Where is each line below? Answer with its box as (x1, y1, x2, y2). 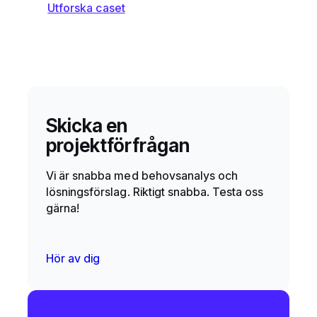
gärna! (46, 200, 80, 215)
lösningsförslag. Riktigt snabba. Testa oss (46, 184, 264, 199)
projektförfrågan (46, 133, 190, 156)
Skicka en (46, 113, 128, 137)
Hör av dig (46, 251, 100, 266)
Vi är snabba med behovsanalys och (46, 168, 238, 183)
